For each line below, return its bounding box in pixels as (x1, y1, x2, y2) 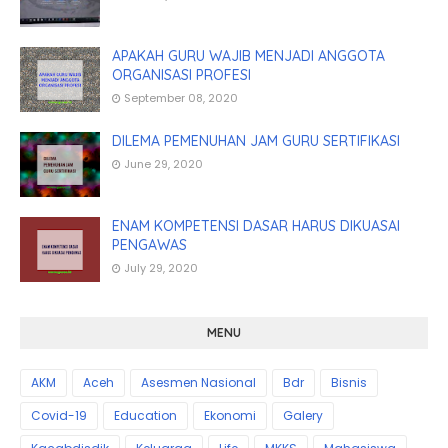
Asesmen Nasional (141, 374, 256, 391)
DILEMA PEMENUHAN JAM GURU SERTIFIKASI (112, 132, 400, 150)
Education (114, 407, 177, 424)
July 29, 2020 (124, 260, 198, 276)
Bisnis (331, 374, 367, 391)
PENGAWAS (112, 236, 187, 254)
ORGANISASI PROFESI (112, 66, 251, 84)
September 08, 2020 (124, 90, 238, 106)
